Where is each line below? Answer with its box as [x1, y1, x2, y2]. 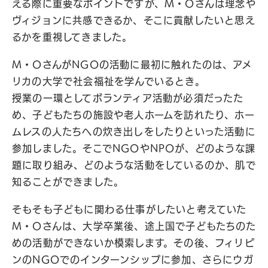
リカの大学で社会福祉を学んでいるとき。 [12, 77, 205, 86]
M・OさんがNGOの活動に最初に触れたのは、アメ [12, 60, 252, 69]
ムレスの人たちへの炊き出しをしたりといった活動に [12, 127, 255, 136]
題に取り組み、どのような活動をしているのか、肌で [12, 160, 256, 170]
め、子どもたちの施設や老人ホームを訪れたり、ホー [12, 110, 255, 120]
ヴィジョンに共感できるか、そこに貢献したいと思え [12, 16, 255, 25]
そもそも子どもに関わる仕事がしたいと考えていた [12, 205, 247, 214]
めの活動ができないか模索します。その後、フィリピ [12, 238, 255, 248]
